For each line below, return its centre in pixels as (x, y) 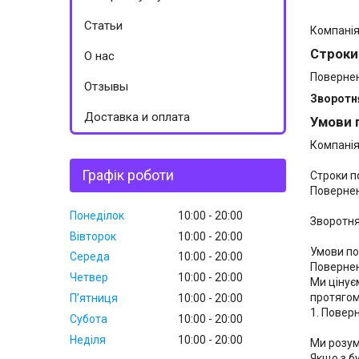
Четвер (89, 278)
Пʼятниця (94, 298)
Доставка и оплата (137, 117)
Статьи (103, 26)
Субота (89, 319)
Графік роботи (128, 175)
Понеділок (97, 215)
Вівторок (93, 236)
